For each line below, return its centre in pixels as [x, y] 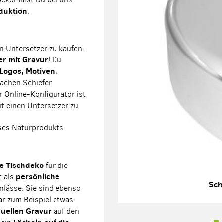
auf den [65, 211]
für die [56, 165]
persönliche [38, 176]
